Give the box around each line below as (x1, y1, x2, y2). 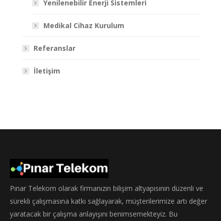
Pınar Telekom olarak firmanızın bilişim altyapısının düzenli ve (10, 183, 203, 193)
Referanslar (34, 43, 75, 53)
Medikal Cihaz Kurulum (43, 20, 124, 30)
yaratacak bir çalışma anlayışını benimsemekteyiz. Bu (10, 209, 178, 219)
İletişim (34, 66, 60, 75)
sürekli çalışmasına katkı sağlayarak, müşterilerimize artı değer (10, 196, 207, 206)
